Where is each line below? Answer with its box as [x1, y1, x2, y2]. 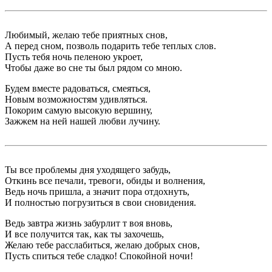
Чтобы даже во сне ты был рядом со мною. [5, 63, 182, 73]
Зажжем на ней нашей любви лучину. [5, 116, 160, 127]
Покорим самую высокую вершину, [5, 105, 152, 116]
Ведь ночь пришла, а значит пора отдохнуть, [5, 186, 189, 197]
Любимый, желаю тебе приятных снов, [5, 30, 168, 41]
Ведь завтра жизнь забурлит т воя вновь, [5, 218, 172, 229]
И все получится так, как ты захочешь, [5, 229, 164, 240]
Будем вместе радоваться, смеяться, [5, 83, 151, 94]
